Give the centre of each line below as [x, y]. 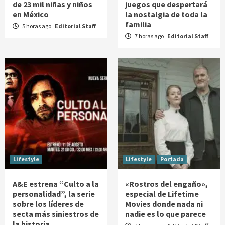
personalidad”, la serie [54, 194]
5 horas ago [37, 26]
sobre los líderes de [48, 204]
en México [31, 14]
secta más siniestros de [56, 214]
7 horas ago [149, 36]
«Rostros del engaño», [166, 184]
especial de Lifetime [162, 194]
